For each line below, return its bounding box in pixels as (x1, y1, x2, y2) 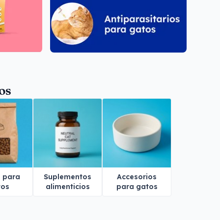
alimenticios (45, 182, 90, 191)
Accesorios (117, 172, 157, 181)
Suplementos (44, 172, 91, 181)
